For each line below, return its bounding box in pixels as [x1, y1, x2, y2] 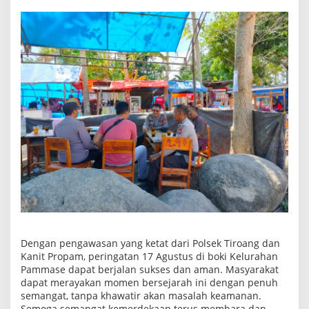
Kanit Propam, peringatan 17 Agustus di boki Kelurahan [21, 249, 278, 263]
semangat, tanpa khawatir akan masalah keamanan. [21, 288, 261, 302]
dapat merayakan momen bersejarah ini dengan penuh [21, 275, 278, 289]
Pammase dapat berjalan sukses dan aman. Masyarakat [21, 262, 279, 276]
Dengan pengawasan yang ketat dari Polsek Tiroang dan [21, 236, 280, 250]
